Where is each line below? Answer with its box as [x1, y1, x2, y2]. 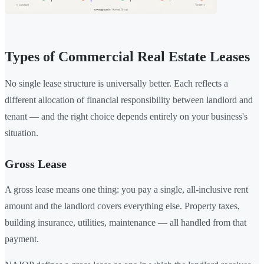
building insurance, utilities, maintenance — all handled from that [5, 217, 246, 227]
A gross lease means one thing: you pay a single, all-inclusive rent [5, 184, 248, 194]
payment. [5, 233, 39, 244]
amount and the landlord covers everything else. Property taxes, [5, 200, 240, 211]
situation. [5, 127, 38, 138]
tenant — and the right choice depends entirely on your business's [5, 111, 247, 121]
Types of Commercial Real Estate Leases [5, 48, 250, 64]
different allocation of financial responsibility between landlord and [5, 94, 253, 105]
